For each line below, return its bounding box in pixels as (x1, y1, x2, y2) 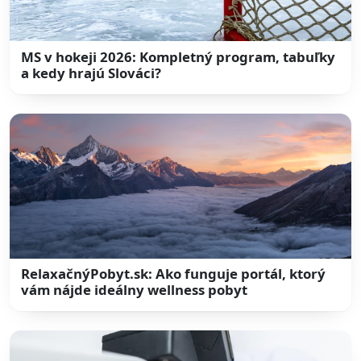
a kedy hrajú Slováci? (21, 63, 162, 82)
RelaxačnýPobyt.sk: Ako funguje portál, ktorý (21, 264, 326, 284)
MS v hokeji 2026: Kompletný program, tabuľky (21, 47, 336, 66)
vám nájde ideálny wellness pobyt (21, 280, 248, 300)
